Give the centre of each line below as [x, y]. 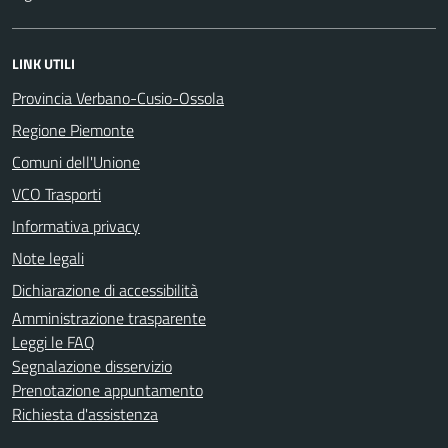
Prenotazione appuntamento [107, 389]
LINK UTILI [43, 63]
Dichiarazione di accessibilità [105, 289]
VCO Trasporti [56, 193]
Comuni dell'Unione [76, 161]
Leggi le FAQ [53, 341]
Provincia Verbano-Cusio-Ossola [118, 97]
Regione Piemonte [73, 129]
